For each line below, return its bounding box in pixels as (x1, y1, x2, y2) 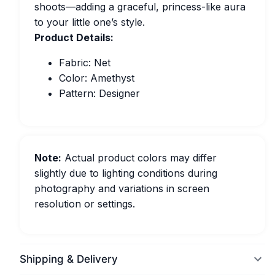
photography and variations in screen (34, 182, 209, 195)
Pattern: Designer (59, 87, 140, 99)
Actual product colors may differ (61, 152, 217, 164)
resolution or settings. (34, 198, 135, 210)
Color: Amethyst (59, 72, 134, 84)
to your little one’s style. (34, 16, 145, 28)
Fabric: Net (59, 56, 110, 69)
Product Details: (34, 31, 114, 44)
